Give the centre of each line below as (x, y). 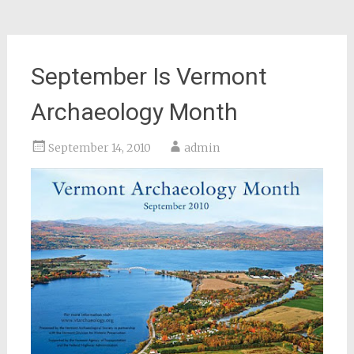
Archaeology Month (134, 112)
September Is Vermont (149, 76)
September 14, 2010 (99, 148)
